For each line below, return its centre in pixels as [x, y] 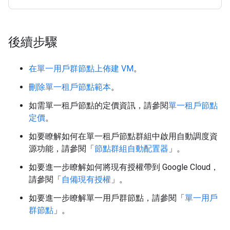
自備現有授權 [86, 179]
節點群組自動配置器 [131, 149]
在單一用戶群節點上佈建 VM [81, 69]
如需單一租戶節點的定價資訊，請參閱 [99, 106]
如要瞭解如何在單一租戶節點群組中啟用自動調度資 [123, 136]
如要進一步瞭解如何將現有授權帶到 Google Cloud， [124, 167]
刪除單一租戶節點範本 [70, 87]
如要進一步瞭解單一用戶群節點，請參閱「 [107, 198]
